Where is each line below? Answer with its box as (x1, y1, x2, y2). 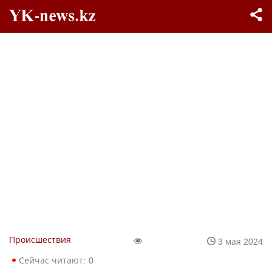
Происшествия (9, 234, 71, 245)
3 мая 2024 (218, 235, 263, 247)
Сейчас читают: (19, 254, 86, 266)
